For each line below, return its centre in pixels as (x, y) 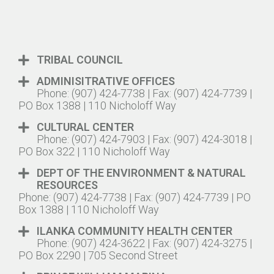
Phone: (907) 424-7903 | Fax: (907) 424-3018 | (144, 139)
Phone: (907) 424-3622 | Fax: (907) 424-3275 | (144, 243)
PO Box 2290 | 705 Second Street (98, 255)
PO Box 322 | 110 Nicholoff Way (94, 151)
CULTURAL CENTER (85, 127)
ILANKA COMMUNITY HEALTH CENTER (135, 231)
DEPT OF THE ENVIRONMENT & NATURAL (141, 172)
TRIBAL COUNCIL (80, 59)
